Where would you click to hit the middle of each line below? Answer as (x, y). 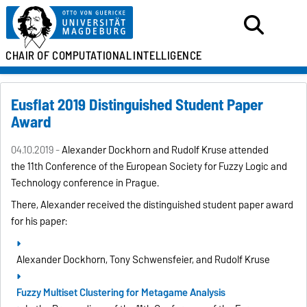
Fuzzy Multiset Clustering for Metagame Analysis (121, 293)
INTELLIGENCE (168, 56)
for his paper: (39, 222)
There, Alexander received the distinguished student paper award (152, 205)
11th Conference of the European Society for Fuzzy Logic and (158, 167)
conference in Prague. (110, 183)
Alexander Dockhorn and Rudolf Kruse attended (165, 150)
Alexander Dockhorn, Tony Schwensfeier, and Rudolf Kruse (144, 260)
